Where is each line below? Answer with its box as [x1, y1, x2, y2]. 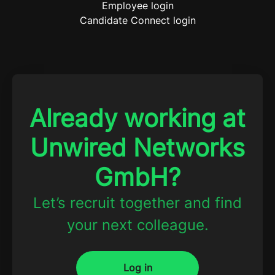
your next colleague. [66, 216, 209, 234]
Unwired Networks [30, 133, 245, 163]
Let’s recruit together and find [33, 194, 242, 212]
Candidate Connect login [79, 14, 196, 27]
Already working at [29, 103, 246, 134]
